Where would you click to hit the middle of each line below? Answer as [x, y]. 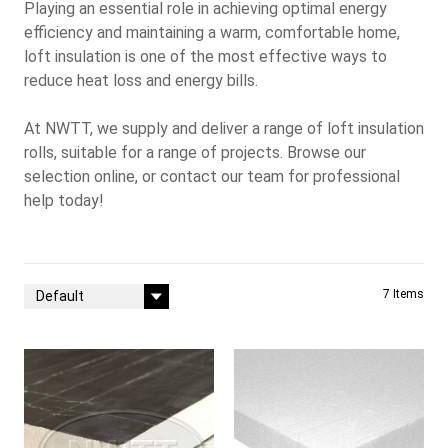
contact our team [220, 176]
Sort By [49, 294]
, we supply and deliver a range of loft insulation [257, 128]
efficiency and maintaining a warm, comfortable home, [212, 32]
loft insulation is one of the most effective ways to [205, 56]
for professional [342, 176]
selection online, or [90, 176]
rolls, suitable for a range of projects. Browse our [195, 152]
